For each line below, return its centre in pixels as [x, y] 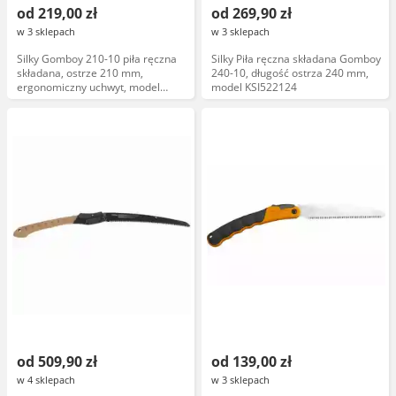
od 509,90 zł [57, 362]
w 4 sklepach [46, 380]
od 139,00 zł [251, 362]
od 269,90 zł [251, 13]
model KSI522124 [254, 87]
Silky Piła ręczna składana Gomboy [296, 59]
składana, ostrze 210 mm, [80, 73]
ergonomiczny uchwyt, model [88, 87]
